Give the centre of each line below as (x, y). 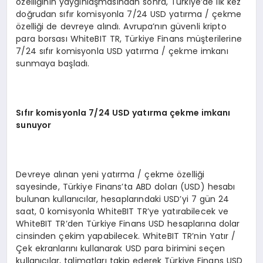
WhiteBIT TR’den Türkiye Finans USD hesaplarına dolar (128, 224)
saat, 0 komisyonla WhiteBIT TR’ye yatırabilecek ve (122, 212)
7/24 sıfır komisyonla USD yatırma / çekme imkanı (122, 51)
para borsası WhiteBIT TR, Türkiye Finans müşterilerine (129, 39)
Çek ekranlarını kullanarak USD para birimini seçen (121, 249)
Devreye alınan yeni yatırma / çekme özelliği (110, 175)
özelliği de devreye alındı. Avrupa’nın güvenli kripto (121, 27)
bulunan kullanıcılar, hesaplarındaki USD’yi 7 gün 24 (123, 199)
